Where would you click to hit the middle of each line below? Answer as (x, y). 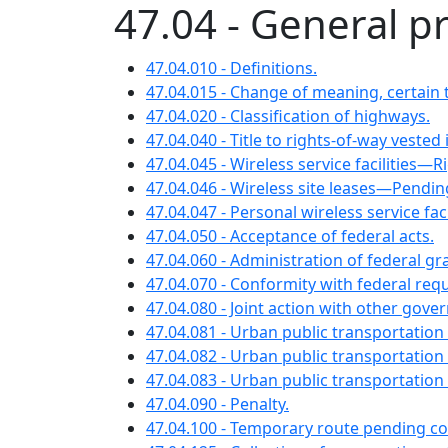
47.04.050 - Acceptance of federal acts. (290, 236)
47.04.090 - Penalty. (217, 404)
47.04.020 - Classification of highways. (288, 116)
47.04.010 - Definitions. (231, 68)
